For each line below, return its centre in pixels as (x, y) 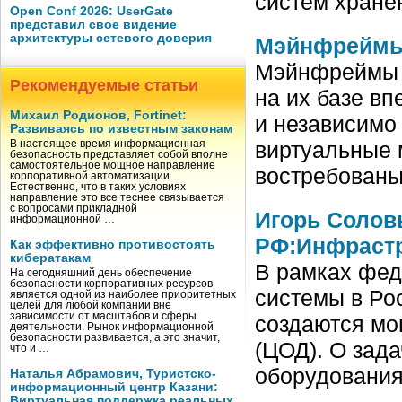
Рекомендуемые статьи (104, 85)
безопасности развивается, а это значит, (115, 337)
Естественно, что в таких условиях (98, 187)
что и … (30, 348)
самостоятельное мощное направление (113, 165)
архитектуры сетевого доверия (111, 38)
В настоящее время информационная (108, 144)
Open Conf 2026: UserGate (92, 11)
